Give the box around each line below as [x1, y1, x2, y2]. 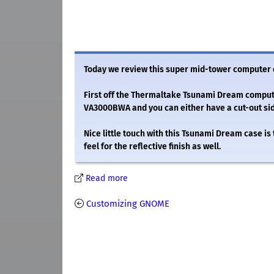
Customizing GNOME [86, 198, 169, 210]
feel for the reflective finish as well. [84, 141, 221, 152]
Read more [86, 173, 128, 184]
